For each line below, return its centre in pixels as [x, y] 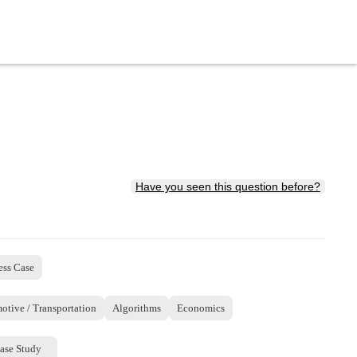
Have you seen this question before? [228, 187]
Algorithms [137, 308]
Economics [201, 308]
